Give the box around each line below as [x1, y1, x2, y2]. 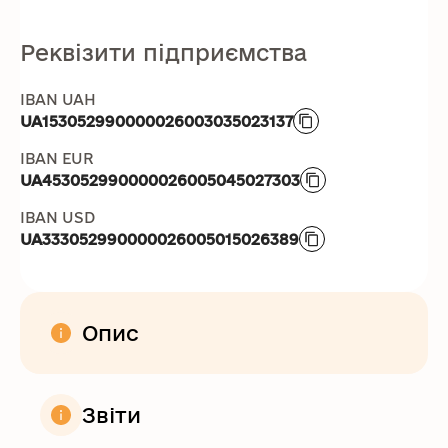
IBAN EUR [20, 150, 94, 167]
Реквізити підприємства [20, 40, 307, 65]
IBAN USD [20, 209, 95, 226]
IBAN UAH [20, 91, 96, 108]
